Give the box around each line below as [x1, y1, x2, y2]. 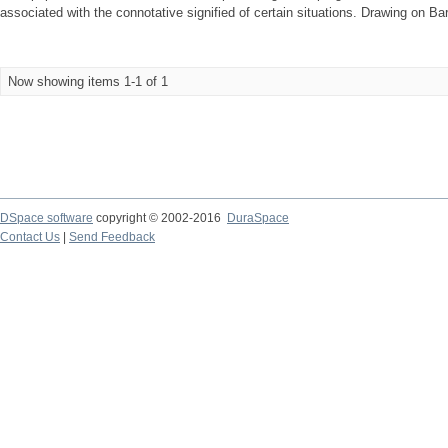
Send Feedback [69, 230, 155, 244]
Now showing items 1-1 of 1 [8, 74, 168, 89]
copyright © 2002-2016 [93, 211, 227, 225]
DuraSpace [227, 211, 289, 225]
